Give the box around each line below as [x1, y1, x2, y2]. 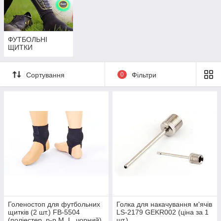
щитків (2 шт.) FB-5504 [8, 208, 80, 217]
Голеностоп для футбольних [8, 200, 100, 209]
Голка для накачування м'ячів [116, 200, 212, 209]
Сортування [26, 71, 65, 79]
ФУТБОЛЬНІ [8, 36, 47, 44]
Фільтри [131, 71, 156, 79]
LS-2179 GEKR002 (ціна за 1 [116, 208, 209, 217]
